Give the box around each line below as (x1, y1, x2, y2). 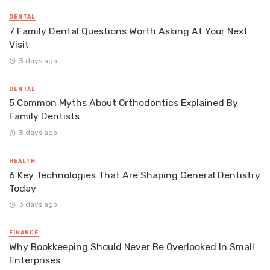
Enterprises (9, 254, 60, 266)
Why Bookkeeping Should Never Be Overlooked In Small (9, 240, 254, 253)
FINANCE (9, 230, 39, 236)
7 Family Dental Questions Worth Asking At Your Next (9, 25, 248, 37)
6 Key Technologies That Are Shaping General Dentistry (9, 169, 260, 181)
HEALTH (9, 157, 36, 164)
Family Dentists (9, 110, 80, 122)
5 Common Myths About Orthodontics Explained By (9, 97, 238, 109)
